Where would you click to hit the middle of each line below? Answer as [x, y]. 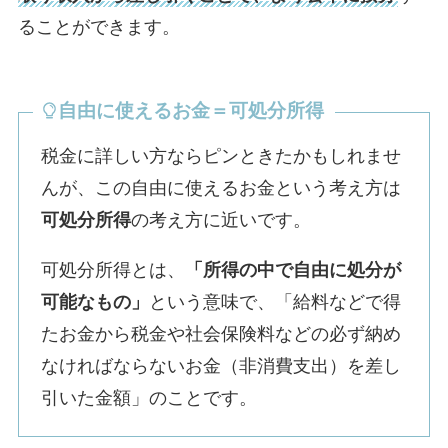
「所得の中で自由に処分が [293, 269]
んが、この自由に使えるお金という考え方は [221, 187]
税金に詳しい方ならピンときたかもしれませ [221, 155]
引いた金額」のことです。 [149, 397]
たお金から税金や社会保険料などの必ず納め [221, 333]
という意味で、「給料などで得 [275, 301]
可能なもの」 [95, 301]
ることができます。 [98, 26]
